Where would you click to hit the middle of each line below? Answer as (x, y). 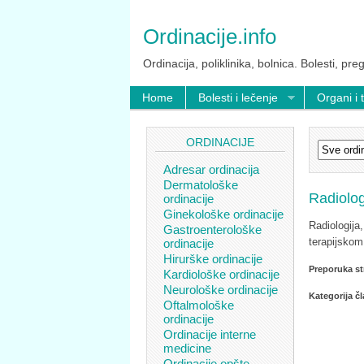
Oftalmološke (199, 305)
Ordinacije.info (210, 37)
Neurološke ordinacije (221, 289)
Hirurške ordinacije (213, 258)
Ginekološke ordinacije (223, 214)
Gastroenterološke (212, 229)
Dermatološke (201, 184)
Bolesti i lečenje (238, 97)
